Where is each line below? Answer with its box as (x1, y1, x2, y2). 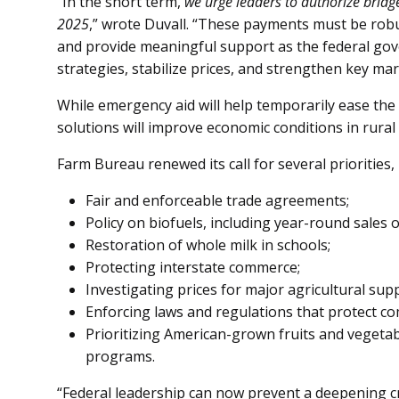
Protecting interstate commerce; (85, 256, 300, 277)
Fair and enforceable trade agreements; (85, 190, 349, 210)
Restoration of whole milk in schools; (85, 234, 330, 255)
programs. (85, 346, 155, 366)
